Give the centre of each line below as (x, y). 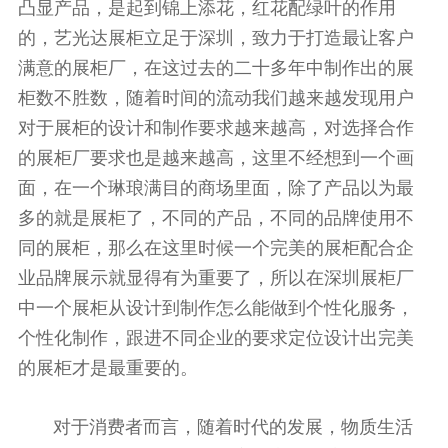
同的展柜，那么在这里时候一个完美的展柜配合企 (215, 248)
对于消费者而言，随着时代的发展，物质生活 (215, 427)
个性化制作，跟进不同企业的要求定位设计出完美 (215, 338)
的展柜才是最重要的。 (107, 368)
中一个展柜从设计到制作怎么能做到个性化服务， (215, 308)
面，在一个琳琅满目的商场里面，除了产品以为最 (215, 188)
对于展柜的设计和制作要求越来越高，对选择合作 (215, 128)
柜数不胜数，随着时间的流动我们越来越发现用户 (215, 98)
